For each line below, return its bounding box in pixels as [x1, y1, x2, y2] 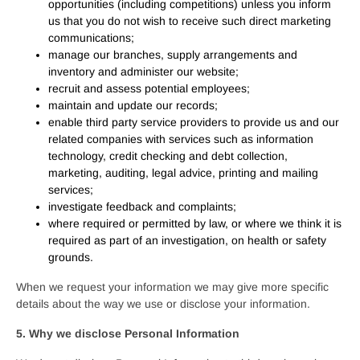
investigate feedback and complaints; [48, 200, 236, 213]
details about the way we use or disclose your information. [16, 297, 310, 310]
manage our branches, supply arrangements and [48, 48, 297, 61]
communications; [48, 31, 134, 44]
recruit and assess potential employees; [48, 82, 250, 95]
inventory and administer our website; [48, 65, 239, 78]
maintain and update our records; [48, 99, 218, 112]
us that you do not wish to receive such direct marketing [48, 14, 331, 27]
